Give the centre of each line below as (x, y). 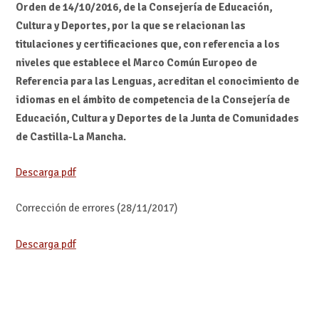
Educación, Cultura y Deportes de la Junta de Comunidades (157, 118)
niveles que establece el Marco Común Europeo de (136, 62)
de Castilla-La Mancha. (70, 136)
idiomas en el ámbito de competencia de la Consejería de (152, 99)
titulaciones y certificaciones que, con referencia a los (147, 44)
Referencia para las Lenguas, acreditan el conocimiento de (157, 81)
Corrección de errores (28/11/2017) (96, 208)
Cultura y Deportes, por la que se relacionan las (130, 25)
